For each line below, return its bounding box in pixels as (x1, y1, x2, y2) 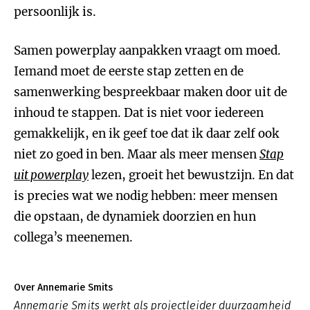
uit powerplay (14, 167, 89, 183)
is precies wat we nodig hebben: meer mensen (14, 188, 277, 203)
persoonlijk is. (14, 4, 96, 19)
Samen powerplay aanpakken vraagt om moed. (14, 43, 281, 58)
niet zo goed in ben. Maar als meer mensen (14, 147, 259, 162)
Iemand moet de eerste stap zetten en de (14, 64, 244, 79)
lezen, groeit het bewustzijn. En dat (89, 167, 294, 183)
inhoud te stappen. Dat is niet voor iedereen (14, 105, 264, 120)
